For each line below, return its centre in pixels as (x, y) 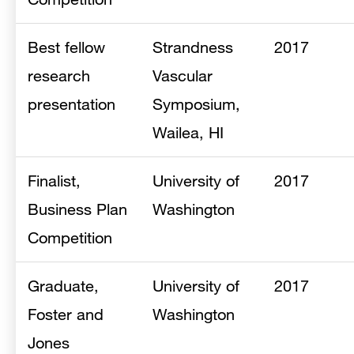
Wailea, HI (188, 132)
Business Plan (77, 209)
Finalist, (54, 181)
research (59, 75)
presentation (72, 104)
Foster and (66, 314)
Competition (70, 237)
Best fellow (66, 47)
